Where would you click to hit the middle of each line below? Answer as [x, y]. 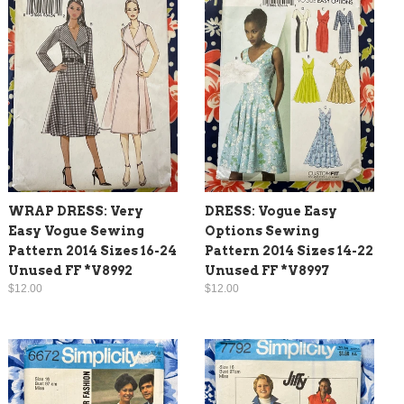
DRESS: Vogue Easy [271, 211]
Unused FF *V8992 [70, 270]
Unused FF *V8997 [267, 270]
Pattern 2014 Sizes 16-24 [92, 250]
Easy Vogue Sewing [76, 230]
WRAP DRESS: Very [76, 211]
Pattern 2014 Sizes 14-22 [289, 250]
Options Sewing [262, 230]
